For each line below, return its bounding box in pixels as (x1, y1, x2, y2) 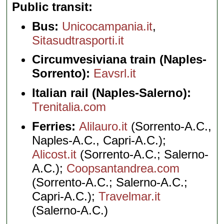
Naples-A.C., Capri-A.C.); (32, 133, 166, 147)
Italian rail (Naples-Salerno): (32, 86, 191, 100)
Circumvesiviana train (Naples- (32, 52, 207, 66)
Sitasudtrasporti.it (32, 33, 124, 47)
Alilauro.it (79, 119, 128, 133)
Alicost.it (32, 147, 77, 161)
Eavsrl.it (93, 66, 136, 80)
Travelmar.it (98, 189, 161, 203)
